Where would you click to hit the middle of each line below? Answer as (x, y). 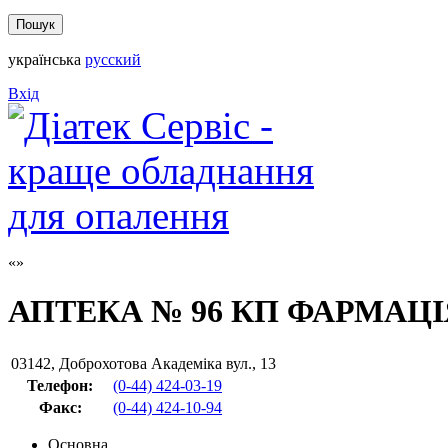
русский (113, 59)
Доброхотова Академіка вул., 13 (167, 363)
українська (44, 59)
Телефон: (60, 385)
